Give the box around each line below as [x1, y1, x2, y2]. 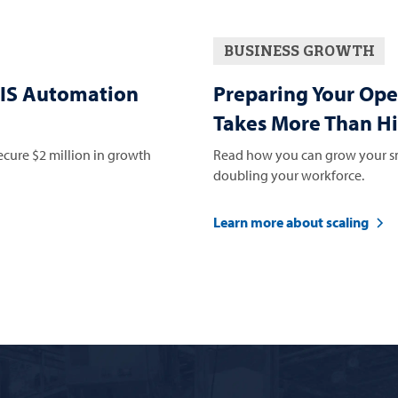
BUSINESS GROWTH [223, 42, 375, 60]
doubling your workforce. [212, 165, 364, 184]
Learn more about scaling [212, 213, 369, 232]
